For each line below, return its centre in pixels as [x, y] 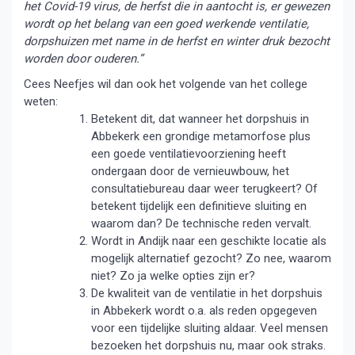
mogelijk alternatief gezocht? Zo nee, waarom [211, 258]
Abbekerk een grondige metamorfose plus [201, 136]
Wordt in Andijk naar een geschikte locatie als [209, 241]
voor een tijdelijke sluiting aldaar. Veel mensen [210, 328]
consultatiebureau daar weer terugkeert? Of [204, 189]
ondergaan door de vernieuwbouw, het [190, 171]
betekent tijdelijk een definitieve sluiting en [199, 206]
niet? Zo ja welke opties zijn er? [173, 276]
